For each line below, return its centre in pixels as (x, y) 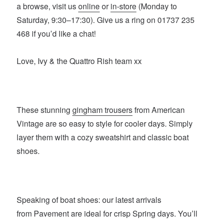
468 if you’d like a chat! (56, 33)
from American (159, 109)
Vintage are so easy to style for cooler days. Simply (105, 123)
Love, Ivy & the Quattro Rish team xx (79, 61)
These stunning (45, 109)
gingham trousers (103, 109)
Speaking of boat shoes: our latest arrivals (89, 199)
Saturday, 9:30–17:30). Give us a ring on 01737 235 (106, 20)
